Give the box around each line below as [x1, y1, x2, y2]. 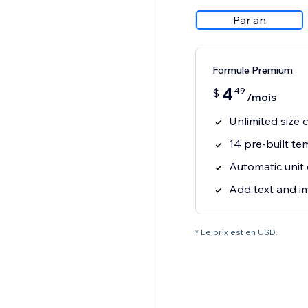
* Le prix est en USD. [195, 227, 278, 238]
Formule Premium [212, 64, 293, 77]
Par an [232, 13, 266, 27]
